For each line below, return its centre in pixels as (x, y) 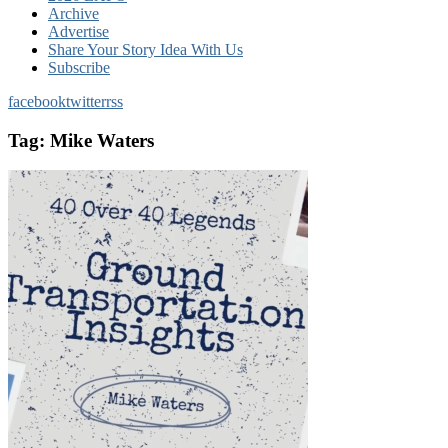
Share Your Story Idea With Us (145, 49)
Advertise (78, 31)
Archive (73, 13)
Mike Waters (102, 140)
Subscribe (79, 67)
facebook (37, 101)
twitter (86, 101)
